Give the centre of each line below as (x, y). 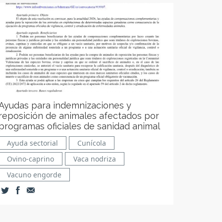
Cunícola (91, 143)
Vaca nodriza (94, 159)
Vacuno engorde (34, 175)
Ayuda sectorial (32, 143)
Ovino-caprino (30, 159)
